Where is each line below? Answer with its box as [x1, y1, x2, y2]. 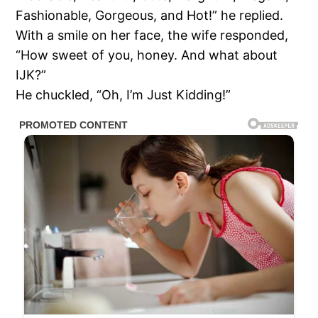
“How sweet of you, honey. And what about [16, 47, 278, 62]
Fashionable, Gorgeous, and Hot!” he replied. [16, 7, 284, 23]
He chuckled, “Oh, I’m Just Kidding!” [16, 87, 231, 102]
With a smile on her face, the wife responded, [16, 27, 289, 43]
